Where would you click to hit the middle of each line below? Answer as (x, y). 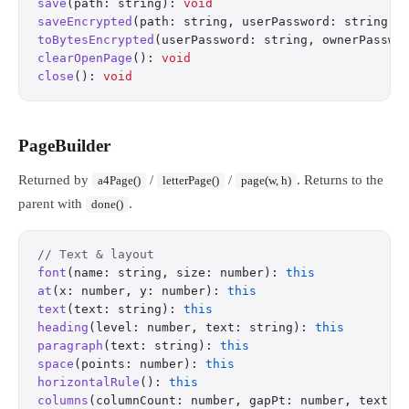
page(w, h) (266, 181)
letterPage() (191, 181)
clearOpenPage (85, 58)
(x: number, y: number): (140, 291)
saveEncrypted (85, 21)
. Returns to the (340, 180)
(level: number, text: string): (202, 327)
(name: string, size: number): (176, 273)
